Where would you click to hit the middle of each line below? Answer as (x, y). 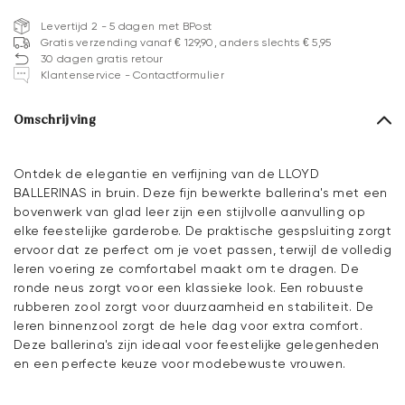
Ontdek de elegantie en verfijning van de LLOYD (167, 174)
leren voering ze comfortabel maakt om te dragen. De (186, 269)
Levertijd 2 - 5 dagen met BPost (127, 27)
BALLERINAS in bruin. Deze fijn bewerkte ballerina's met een (201, 193)
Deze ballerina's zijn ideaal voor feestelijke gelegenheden (197, 345)
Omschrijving (55, 120)
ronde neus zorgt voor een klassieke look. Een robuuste (188, 288)
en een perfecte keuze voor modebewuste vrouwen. (180, 364)
